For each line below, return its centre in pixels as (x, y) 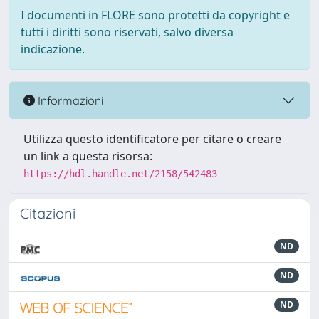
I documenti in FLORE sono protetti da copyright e (155, 15)
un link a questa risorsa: (88, 156)
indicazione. (53, 49)
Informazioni (69, 100)
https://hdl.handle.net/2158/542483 (120, 174)
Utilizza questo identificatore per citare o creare (152, 139)
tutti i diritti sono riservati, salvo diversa (127, 32)
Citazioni (48, 213)
